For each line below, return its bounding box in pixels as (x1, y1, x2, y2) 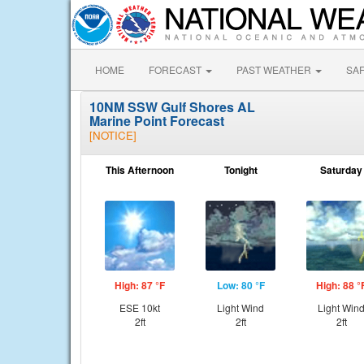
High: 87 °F (115, 278, 165, 292)
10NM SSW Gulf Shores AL (89, 97, 255, 116)
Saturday (320, 162, 362, 177)
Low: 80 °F (216, 278, 265, 292)
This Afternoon (106, 162, 174, 177)
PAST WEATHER (236, 63, 314, 76)
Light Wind (217, 301, 264, 314)
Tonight (223, 162, 258, 177)
